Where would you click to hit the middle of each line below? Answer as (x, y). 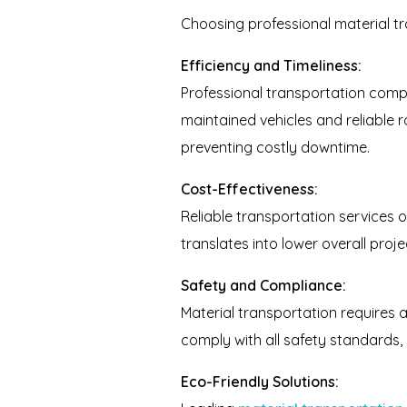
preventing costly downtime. (276, 148)
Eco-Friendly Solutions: (260, 382)
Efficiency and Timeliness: (272, 66)
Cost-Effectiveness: (250, 189)
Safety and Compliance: (264, 286)
